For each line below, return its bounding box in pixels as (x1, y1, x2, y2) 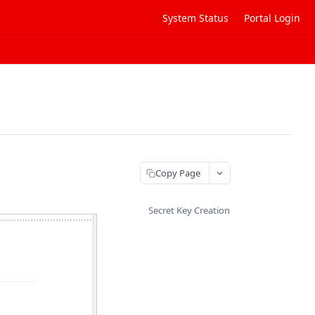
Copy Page (155, 166, 200, 179)
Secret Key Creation (148, 204, 230, 217)
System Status (162, 11, 229, 25)
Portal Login (244, 11, 300, 25)
